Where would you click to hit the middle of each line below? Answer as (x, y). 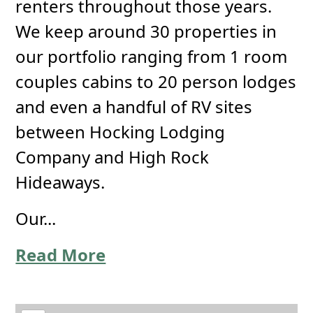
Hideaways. (60, 182)
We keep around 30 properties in (146, 31)
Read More (61, 255)
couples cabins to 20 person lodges (156, 81)
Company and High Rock (112, 157)
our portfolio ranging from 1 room (152, 56)
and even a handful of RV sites (134, 107)
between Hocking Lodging (121, 132)
